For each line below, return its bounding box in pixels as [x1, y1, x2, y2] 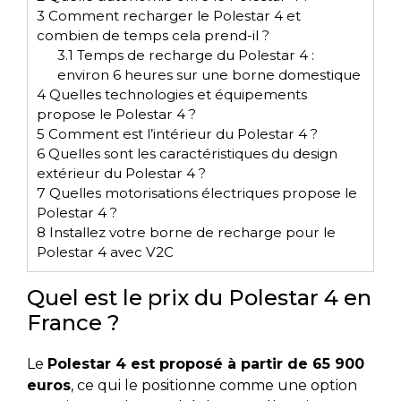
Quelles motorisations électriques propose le [46, 183, 357, 201]
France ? [27, 310, 120, 337]
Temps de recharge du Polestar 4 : [73, 46, 314, 64]
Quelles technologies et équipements [46, 85, 307, 103]
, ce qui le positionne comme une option [71, 377, 357, 395]
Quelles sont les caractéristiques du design [45, 144, 337, 162]
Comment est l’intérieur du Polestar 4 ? [45, 124, 318, 142]
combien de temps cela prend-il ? [37, 26, 269, 44]
